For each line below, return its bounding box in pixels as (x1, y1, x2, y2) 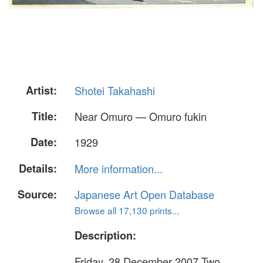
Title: (32, 109, 57, 124)
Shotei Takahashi (75, 83, 155, 98)
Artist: (26, 83, 57, 98)
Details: (19, 160, 57, 176)
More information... (75, 160, 163, 176)
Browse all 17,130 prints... (75, 203, 179, 217)
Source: (18, 186, 57, 202)
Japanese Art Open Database (75, 186, 214, 202)
